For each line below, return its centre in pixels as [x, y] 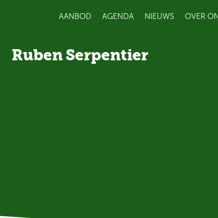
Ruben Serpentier [80, 55]
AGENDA [118, 16]
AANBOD [75, 16]
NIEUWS [159, 16]
